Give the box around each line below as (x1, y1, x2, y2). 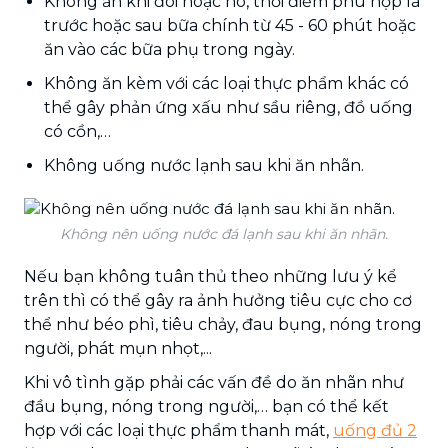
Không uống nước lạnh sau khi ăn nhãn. (44, 155, 364, 175)
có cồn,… (44, 121, 111, 141)
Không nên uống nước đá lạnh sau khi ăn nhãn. (60, 224, 388, 243)
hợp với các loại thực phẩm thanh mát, (24, 420, 333, 440)
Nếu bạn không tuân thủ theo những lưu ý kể (24, 266, 397, 286)
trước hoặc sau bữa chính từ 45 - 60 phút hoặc (44, 15, 416, 35)
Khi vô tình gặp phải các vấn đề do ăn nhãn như (24, 372, 404, 392)
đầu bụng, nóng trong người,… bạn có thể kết (24, 396, 389, 416)
